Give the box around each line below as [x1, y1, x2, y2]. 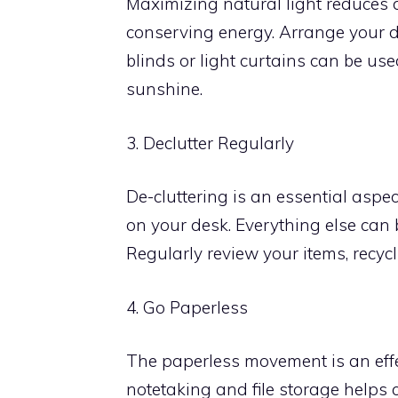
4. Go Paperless [126, 296, 248, 318]
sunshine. [126, 78, 203, 99]
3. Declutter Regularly [126, 131, 294, 154]
